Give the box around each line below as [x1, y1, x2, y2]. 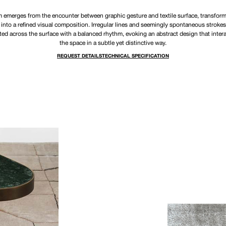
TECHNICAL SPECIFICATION [102, 53, 169, 59]
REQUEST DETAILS [57, 53, 102, 59]
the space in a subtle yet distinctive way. [60, 40, 166, 46]
